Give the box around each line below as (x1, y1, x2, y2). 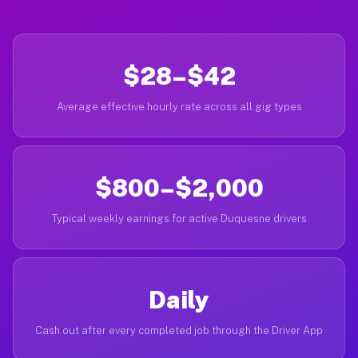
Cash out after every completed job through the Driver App (35, 324, 323, 336)
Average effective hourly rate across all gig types (56, 101, 302, 113)
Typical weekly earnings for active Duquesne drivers (51, 213, 307, 225)
